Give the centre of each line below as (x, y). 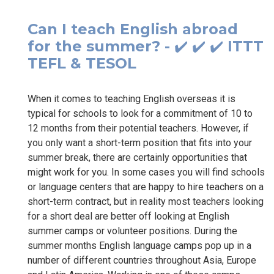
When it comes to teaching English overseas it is (131, 98)
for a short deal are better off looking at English (128, 216)
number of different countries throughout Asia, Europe (142, 260)
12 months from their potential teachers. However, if (138, 128)
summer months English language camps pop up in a (139, 245)
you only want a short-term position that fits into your (140, 143)
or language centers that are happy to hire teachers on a (146, 187)
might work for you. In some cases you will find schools (146, 172)
